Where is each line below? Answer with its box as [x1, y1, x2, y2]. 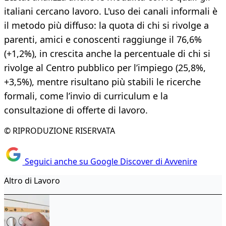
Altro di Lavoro [4, 175, 60, 186]
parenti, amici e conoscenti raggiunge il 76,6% [4, 33, 202, 46]
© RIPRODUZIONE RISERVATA [4, 125, 115, 137]
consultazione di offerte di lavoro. [4, 104, 148, 117]
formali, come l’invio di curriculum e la [4, 90, 168, 102]
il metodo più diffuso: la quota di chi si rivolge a [4, 19, 209, 32]
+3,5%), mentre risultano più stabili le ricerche [4, 76, 201, 88]
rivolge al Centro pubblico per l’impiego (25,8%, [4, 62, 206, 74]
